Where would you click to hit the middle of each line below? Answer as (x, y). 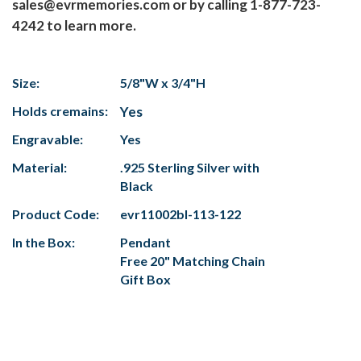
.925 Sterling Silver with (190, 168)
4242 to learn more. (74, 26)
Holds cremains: (60, 111)
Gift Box (145, 280)
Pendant (145, 243)
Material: (39, 168)
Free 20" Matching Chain (193, 261)
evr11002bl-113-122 (180, 214)
